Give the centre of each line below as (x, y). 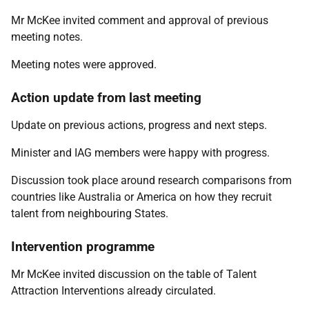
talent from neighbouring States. (90, 213)
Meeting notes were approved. (84, 64)
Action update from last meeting (106, 98)
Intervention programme (83, 247)
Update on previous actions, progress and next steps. (139, 125)
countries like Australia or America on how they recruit (141, 197)
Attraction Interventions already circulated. (113, 291)
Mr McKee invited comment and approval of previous (140, 20)
